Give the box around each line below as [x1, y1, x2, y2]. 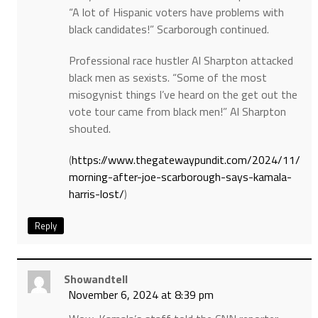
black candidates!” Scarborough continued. [68, 21, 269, 38]
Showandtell [63, 270, 128, 288]
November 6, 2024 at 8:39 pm [67, 286, 214, 304]
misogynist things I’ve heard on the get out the [68, 86, 297, 104]
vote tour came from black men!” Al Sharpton [68, 103, 286, 121]
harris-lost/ [68, 185, 124, 203]
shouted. [68, 120, 111, 138]
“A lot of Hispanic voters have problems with [68, 4, 284, 21]
